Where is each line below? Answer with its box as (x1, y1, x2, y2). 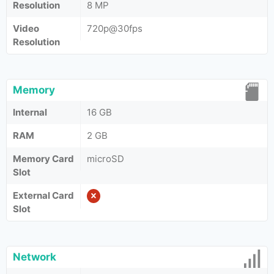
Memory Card (13, 153, 74, 165)
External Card (13, 190, 74, 201)
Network (13, 251, 56, 263)
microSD (87, 153, 124, 165)
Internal (13, 106, 47, 118)
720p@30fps (87, 23, 143, 34)
